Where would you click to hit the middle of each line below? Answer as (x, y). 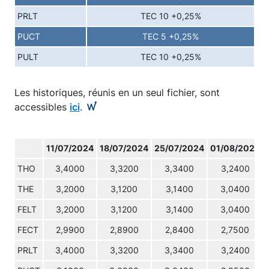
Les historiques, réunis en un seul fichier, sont (117, 92)
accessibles (42, 107)
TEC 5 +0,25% (171, 37)
